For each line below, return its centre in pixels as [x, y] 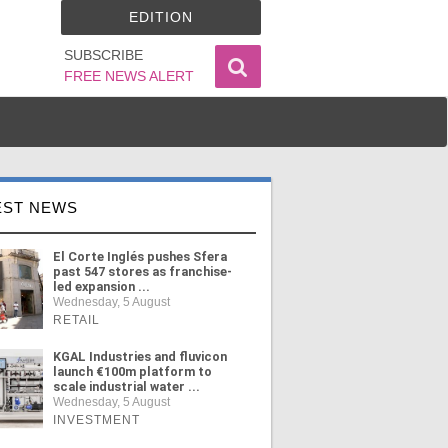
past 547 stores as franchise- [142, 271]
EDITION [160, 17]
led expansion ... [101, 286]
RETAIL [76, 320]
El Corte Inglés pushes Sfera [139, 256]
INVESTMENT [96, 420]
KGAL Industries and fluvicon [139, 356]
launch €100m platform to [132, 371]
